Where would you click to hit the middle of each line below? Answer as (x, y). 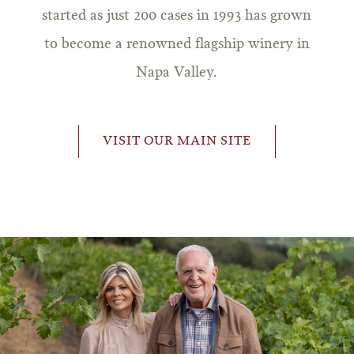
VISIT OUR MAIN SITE (177, 141)
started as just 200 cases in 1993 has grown (177, 15)
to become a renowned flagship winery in (177, 44)
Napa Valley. (177, 72)
